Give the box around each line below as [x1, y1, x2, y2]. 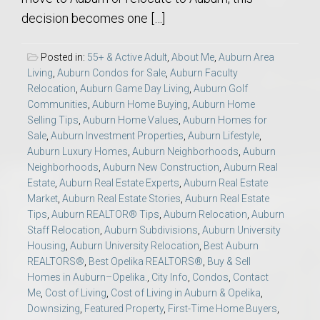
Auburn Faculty [170, 67, 238, 79]
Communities [27, 99, 88, 111]
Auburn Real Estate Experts [59, 177, 179, 189]
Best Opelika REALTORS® [89, 256, 203, 268]
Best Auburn [204, 240, 259, 252]
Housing [27, 240, 66, 252]
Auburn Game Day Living [80, 83, 189, 95]
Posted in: [39, 51, 87, 64]
